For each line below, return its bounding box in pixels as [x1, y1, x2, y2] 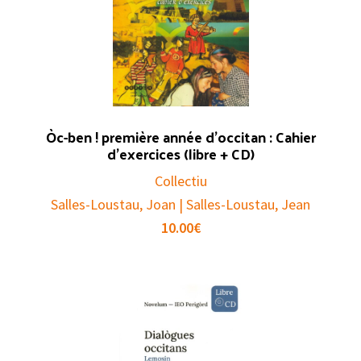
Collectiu [154, 172, 207, 191]
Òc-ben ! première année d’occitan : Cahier [45, 123, 316, 151]
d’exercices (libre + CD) [106, 140, 255, 168]
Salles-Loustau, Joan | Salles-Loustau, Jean [51, 195, 310, 214]
